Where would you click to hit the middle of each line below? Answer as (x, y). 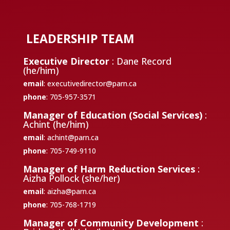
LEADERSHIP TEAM (79, 38)
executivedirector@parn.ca (92, 83)
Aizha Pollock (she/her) (71, 178)
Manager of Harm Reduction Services (110, 169)
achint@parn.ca (73, 137)
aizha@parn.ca (71, 191)
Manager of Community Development (112, 223)
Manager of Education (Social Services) (114, 115)
